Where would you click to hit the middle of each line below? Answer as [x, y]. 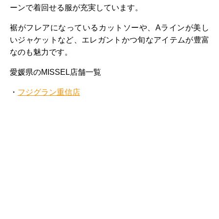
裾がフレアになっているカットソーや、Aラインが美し [109, 27]
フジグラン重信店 [49, 92]
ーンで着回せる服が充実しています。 [76, 7]
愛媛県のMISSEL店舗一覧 [55, 72]
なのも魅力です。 [41, 52]
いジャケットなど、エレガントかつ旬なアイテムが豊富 [109, 40]
